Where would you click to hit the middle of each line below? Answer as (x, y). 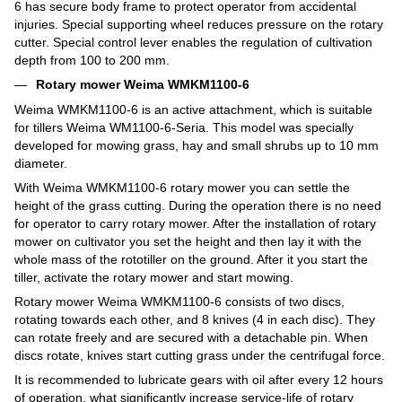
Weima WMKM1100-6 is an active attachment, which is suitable (193, 110)
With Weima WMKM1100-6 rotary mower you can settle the (182, 188)
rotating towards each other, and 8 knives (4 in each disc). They (195, 320)
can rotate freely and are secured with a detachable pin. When (191, 338)
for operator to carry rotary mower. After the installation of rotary (195, 224)
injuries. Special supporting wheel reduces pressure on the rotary (199, 24)
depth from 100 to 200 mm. (92, 60)
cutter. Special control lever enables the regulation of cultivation (193, 42)
